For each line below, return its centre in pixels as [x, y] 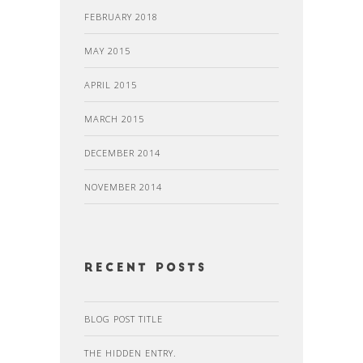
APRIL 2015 [111, 85]
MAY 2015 [107, 51]
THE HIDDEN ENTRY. [130, 353]
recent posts [145, 269]
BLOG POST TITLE [124, 319]
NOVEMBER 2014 [123, 187]
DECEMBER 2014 [122, 153]
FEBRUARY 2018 [121, 17]
